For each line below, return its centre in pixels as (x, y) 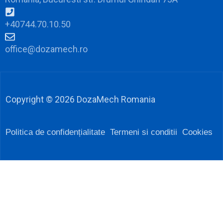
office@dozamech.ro (46, 49)
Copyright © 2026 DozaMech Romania (80, 100)
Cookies (197, 132)
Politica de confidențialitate (55, 132)
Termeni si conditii (144, 132)
